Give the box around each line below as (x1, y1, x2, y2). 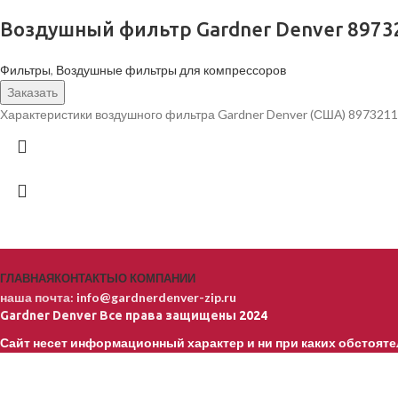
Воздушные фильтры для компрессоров (56, 62, 286, 78)
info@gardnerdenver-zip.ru (76, 290, 236, 306)
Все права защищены (97, 308, 239, 323)
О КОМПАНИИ (118, 271, 195, 286)
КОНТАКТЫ (54, 271, 118, 286)
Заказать (7, 84, 58, 100)
